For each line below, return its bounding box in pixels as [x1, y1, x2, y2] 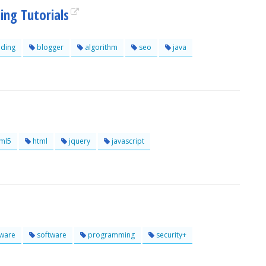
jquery [67, 136, 90, 146]
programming [86, 230, 135, 240]
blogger [35, 42, 64, 52]
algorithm [83, 42, 118, 52]
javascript [110, 136, 144, 146]
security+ [154, 230, 186, 240]
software [35, 230, 66, 240]
